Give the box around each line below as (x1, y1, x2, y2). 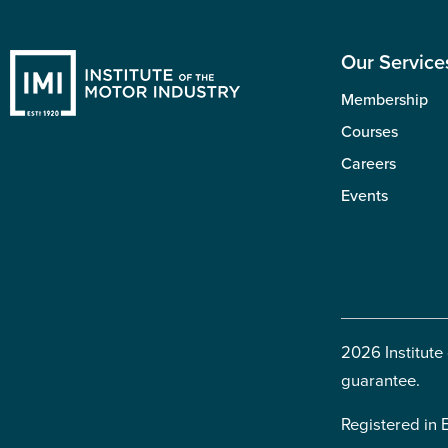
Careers (341, 153, 396, 174)
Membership (341, 89, 428, 110)
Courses (341, 121, 398, 142)
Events (341, 185, 388, 206)
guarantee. (341, 370, 420, 391)
